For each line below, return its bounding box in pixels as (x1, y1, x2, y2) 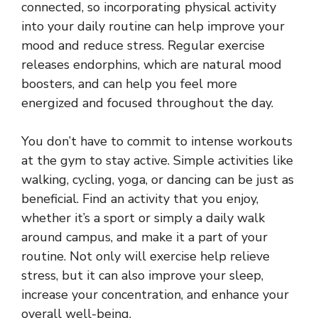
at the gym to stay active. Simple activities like (21, 152, 293, 170)
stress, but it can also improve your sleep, (21, 267, 263, 285)
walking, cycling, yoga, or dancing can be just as (21, 171, 294, 189)
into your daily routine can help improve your (21, 18, 285, 35)
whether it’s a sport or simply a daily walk (21, 209, 265, 227)
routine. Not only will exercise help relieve (21, 248, 270, 265)
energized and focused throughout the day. (21, 94, 273, 112)
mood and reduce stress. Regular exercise (21, 37, 265, 55)
